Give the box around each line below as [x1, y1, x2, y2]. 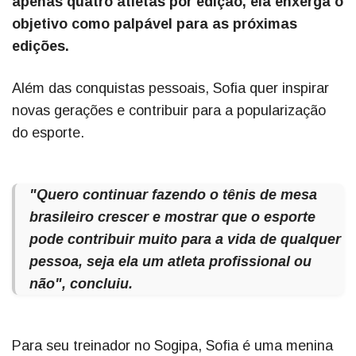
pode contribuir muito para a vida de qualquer [29, 231, 341, 248]
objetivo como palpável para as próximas [12, 16, 297, 33]
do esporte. [12, 125, 84, 141]
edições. [12, 38, 69, 55]
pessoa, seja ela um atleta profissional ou [29, 253, 311, 270]
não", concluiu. [29, 276, 133, 292]
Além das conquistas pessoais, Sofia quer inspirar [12, 80, 329, 97]
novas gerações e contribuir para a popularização [12, 103, 326, 119]
